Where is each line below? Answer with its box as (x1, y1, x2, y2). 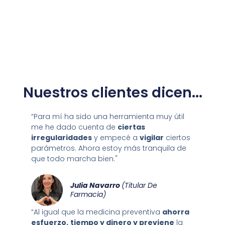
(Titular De (121, 180, 157, 190)
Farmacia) (70, 189, 106, 199)
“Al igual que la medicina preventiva (31, 206, 162, 217)
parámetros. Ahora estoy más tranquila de (31, 143, 186, 153)
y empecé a (91, 132, 140, 143)
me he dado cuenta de (31, 122, 118, 132)
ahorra (162, 206, 189, 217)
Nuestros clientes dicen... (23, 83, 202, 103)
